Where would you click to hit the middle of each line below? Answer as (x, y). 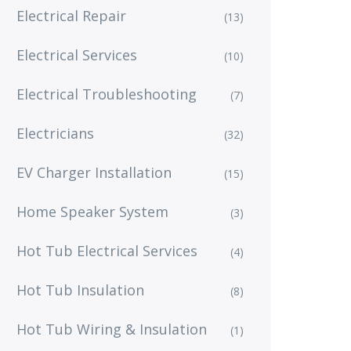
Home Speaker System (92, 212)
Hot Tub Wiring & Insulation (112, 329)
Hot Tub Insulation (80, 290)
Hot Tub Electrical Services (107, 251)
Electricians (55, 133)
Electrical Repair (71, 16)
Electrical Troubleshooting (107, 94)
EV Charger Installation (94, 172)
